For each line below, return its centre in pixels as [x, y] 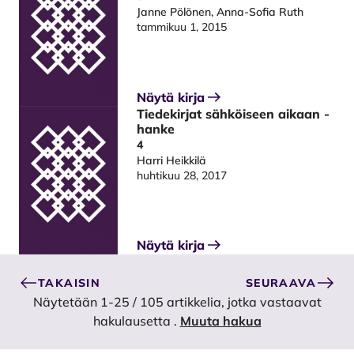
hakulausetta [133, 321]
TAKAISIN [70, 282]
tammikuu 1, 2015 [182, 26]
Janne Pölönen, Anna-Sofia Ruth [220, 11]
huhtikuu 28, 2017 [182, 175]
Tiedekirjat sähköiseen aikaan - [233, 113]
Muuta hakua [220, 321]
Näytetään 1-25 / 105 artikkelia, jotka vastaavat [177, 302]
